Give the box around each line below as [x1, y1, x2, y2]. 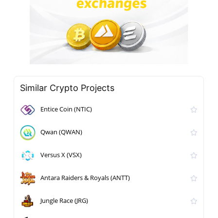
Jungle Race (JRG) [40, 196, 89, 205]
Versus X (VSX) [40, 150, 82, 160]
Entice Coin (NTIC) [40, 105, 92, 114]
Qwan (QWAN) [40, 127, 83, 137]
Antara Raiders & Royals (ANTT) [40, 173, 130, 182]
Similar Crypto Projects [20, 82, 115, 93]
